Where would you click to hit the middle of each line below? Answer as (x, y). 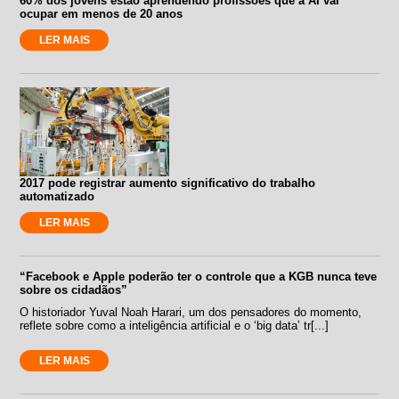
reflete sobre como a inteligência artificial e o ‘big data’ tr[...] (175, 325)
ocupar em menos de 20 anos (102, 13)
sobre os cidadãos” (74, 289)
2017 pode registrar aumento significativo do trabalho (168, 183)
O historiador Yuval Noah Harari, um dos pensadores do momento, (191, 312)
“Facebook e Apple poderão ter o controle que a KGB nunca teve (199, 276)
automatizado (57, 196)
